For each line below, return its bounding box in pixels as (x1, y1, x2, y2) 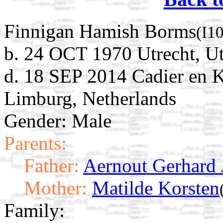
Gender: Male (4, 110, 111, 132)
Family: (4, 200, 65, 222)
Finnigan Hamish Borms (4, 20, 196, 42)
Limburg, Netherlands (4, 88, 176, 110)
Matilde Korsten (92, 177, 220, 199)
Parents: (4, 132, 67, 154)
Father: (24, 155, 79, 177)
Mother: (24, 177, 87, 199)
